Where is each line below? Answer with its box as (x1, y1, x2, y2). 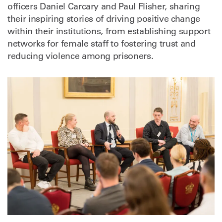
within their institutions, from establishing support (7, 25, 211, 37)
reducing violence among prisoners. (7, 50, 154, 61)
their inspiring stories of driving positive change (7, 13, 200, 24)
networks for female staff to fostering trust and (7, 38, 196, 49)
